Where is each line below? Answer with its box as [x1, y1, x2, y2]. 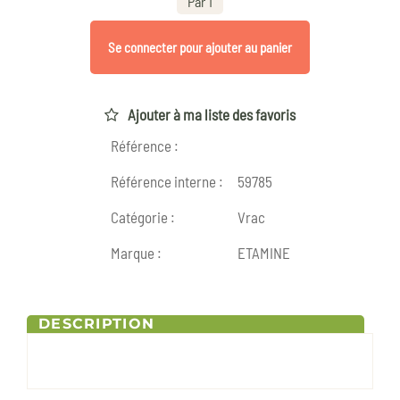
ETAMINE [237, 244, 290, 262]
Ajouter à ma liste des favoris [128, 105, 296, 124]
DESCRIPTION [38, 315, 155, 333]
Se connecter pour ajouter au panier [108, 38, 292, 55]
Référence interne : [110, 172, 223, 191]
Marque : [110, 244, 162, 262]
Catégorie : [110, 208, 175, 227]
